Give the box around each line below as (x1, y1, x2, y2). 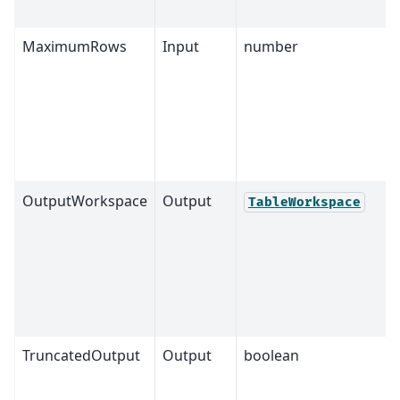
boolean (244, 346, 299, 366)
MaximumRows (22, 37, 127, 57)
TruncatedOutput (22, 346, 140, 366)
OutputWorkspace (22, 191, 147, 212)
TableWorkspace (248, 195, 361, 211)
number (244, 37, 298, 57)
